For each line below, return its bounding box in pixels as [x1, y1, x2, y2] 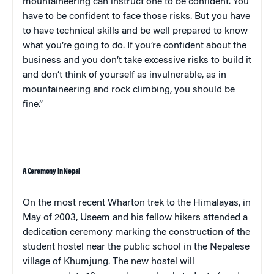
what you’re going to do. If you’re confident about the [23, 40, 246, 51]
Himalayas [193, 198, 239, 208]
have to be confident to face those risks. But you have [23, 11, 250, 21]
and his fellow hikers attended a [110, 212, 248, 223]
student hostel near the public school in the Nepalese [23, 242, 250, 252]
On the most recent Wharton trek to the [23, 198, 193, 208]
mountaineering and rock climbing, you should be [23, 84, 235, 95]
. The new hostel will [108, 256, 194, 267]
